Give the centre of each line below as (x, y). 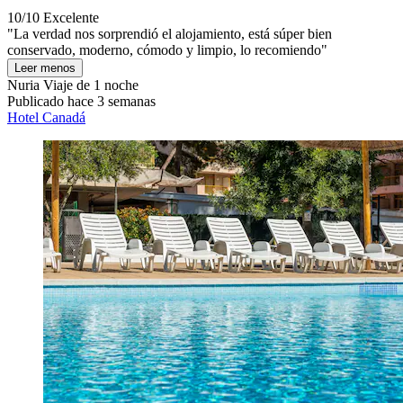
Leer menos (45, 68)
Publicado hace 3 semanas (81, 102)
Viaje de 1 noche (89, 85)
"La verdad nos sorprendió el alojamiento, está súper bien (170, 34)
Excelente (71, 18)
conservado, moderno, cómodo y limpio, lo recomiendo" (167, 50)
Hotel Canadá (46, 118)
